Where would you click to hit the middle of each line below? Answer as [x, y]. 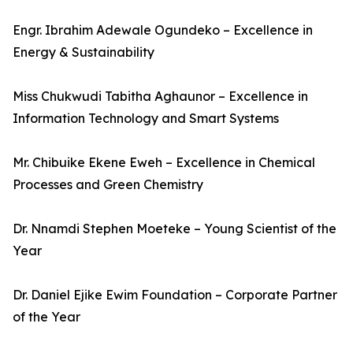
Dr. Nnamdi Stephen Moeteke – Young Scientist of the [175, 229]
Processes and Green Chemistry [108, 184]
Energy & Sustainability [84, 52]
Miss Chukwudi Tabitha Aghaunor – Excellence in [160, 96]
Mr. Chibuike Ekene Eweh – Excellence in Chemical [164, 162]
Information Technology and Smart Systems [146, 118]
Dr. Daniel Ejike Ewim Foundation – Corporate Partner [175, 295]
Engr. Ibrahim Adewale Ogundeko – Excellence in [163, 30]
